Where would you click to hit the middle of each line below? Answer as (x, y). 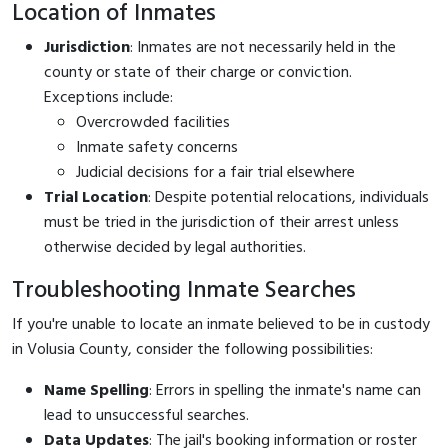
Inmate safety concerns (157, 147)
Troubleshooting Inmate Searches (184, 290)
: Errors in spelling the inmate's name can (285, 390)
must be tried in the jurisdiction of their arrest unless (221, 222)
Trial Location (96, 197)
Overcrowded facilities (153, 122)
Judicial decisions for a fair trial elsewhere (215, 172)
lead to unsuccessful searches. (146, 415)
